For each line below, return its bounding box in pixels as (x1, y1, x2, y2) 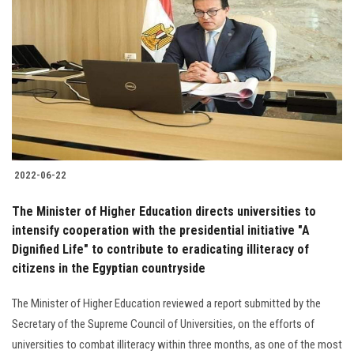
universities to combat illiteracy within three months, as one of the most (12, 337, 342, 352)
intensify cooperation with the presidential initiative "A (12, 223, 310, 239)
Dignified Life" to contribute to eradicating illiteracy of (12, 242, 309, 258)
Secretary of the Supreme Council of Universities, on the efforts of (12, 317, 314, 332)
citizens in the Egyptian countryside (12, 261, 205, 277)
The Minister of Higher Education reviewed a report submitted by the (12, 296, 321, 311)
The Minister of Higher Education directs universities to (12, 204, 316, 220)
